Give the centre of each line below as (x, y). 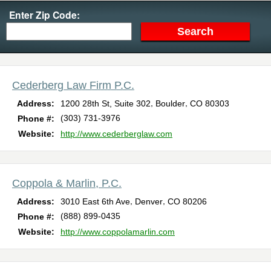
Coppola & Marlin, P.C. (67, 183)
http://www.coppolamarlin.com (118, 231)
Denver (149, 201)
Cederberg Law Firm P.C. (73, 85)
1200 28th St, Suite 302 (106, 103)
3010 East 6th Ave (95, 201)
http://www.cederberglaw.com (116, 133)
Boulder (170, 103)
